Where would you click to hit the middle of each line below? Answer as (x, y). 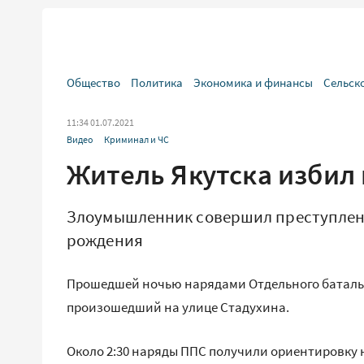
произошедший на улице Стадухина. (178, 307)
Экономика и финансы (253, 82)
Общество (93, 82)
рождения (105, 240)
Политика (157, 82)
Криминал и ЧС (136, 139)
